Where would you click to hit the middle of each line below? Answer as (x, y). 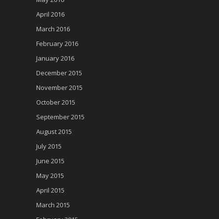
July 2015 (49, 146)
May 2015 (50, 175)
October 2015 (56, 102)
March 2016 (53, 29)
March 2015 (53, 205)
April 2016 (50, 14)
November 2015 (59, 87)
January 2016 (55, 58)
